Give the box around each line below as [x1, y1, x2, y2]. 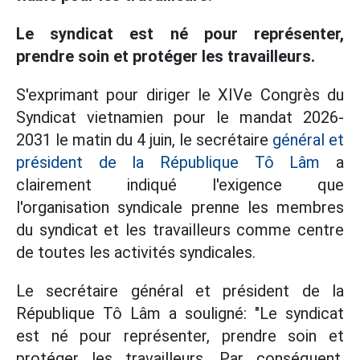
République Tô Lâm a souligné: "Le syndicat [16, 304, 344, 323]
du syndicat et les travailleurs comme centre [16, 220, 344, 239]
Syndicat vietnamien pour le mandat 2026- [16, 108, 344, 127]
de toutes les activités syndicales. [16, 243, 256, 262]
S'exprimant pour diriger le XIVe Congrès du [16, 85, 344, 104]
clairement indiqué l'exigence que [16, 175, 344, 194]
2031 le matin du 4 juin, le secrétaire [16, 130, 272, 149]
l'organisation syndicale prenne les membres [16, 198, 344, 217]
